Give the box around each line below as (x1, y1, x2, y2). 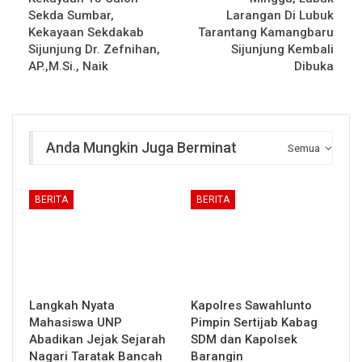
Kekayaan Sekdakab (28, 24, 144, 40)
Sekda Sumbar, (28, 7, 114, 23)
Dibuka (294, 58, 334, 74)
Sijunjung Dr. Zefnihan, (28, 41, 160, 57)
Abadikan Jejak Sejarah (29, 332, 166, 347)
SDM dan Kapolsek (191, 332, 297, 347)
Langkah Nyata (29, 298, 115, 314)
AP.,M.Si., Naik (28, 58, 108, 74)
